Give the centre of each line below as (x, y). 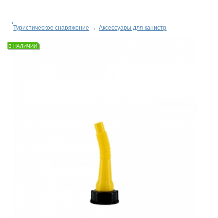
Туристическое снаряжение (51, 27)
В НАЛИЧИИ (23, 46)
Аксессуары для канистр (133, 27)
